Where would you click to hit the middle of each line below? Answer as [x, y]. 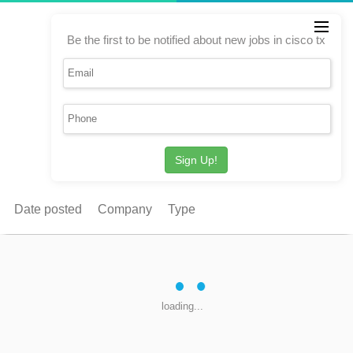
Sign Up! [196, 160]
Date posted [48, 209]
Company [125, 209]
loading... [182, 306]
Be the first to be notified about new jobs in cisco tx [196, 40]
